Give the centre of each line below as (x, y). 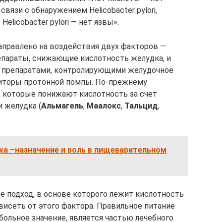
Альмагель (62, 106)
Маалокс (104, 106)
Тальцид (141, 106)
